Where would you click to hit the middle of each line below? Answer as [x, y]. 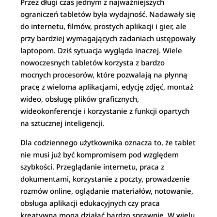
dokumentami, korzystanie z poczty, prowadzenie [105, 179]
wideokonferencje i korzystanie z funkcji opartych [105, 111]
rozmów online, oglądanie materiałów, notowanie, [107, 191]
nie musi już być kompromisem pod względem [100, 155]
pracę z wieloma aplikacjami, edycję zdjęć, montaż [107, 87]
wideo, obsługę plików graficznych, [80, 99]
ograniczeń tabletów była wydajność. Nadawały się [108, 14]
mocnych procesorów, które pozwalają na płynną [104, 75]
